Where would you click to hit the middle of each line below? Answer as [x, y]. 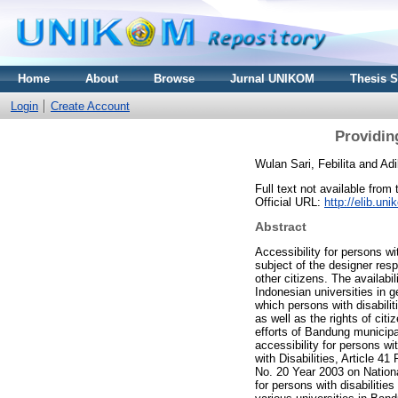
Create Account [90, 106]
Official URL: [290, 202]
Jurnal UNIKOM [272, 79]
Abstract [281, 227]
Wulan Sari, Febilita [305, 163]
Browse [174, 79]
